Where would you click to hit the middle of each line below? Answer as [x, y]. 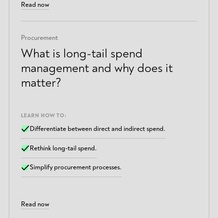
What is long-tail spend [82, 53]
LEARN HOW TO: [44, 116]
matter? [41, 82]
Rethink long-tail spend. [64, 148]
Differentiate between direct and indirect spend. [98, 129]
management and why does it [97, 68]
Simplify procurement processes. [76, 167]
